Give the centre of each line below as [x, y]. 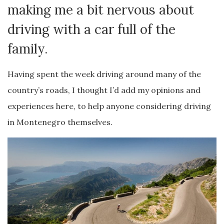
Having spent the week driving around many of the [104, 74]
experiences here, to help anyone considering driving [109, 106]
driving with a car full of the [91, 29]
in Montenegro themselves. [60, 122]
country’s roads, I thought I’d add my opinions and [104, 90]
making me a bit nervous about [101, 10]
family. [27, 49]
